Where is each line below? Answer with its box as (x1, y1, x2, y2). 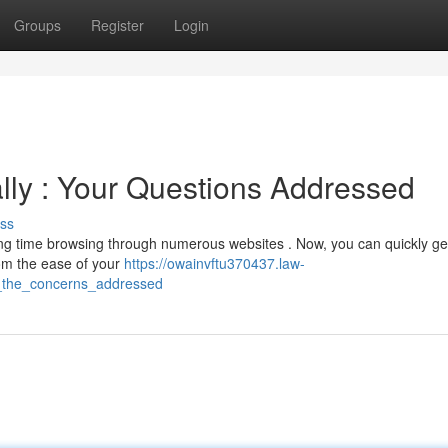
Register (91, 15, 144, 35)
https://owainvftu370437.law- (124, 253, 305, 273)
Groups (14, 15, 61, 35)
